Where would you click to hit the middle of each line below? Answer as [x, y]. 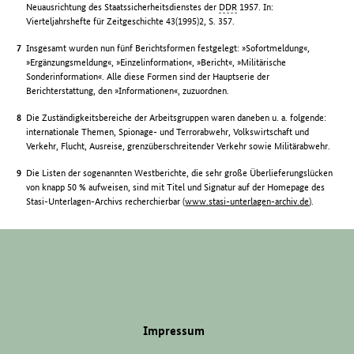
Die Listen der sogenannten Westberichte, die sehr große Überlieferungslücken [180, 172]
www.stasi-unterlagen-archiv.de [247, 201]
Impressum [174, 330]
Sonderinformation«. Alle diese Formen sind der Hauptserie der [148, 76]
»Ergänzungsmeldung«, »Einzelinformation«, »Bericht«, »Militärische [156, 62]
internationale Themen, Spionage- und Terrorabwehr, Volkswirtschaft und [168, 131]
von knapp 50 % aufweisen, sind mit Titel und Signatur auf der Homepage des [176, 186]
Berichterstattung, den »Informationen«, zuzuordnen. [128, 90]
